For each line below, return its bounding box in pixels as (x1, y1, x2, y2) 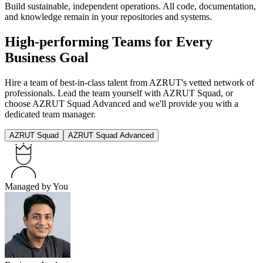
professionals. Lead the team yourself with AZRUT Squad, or (5, 87, 233, 98)
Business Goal (5, 49, 89, 65)
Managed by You (5, 181, 68, 191)
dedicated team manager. (5, 109, 96, 119)
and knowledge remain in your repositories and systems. (5, 11, 212, 22)
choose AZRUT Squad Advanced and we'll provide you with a (5, 98, 238, 109)
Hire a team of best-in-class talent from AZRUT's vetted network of (5, 77, 254, 87)
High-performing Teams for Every (5, 33, 213, 49)
